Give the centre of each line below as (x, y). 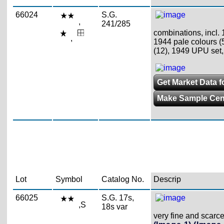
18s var (114, 206)
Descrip (167, 179)
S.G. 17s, (117, 197)
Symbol (69, 179)
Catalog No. (122, 179)
